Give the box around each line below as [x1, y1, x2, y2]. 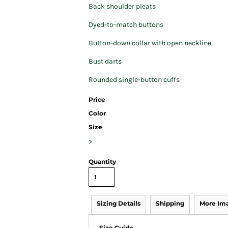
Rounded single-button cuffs [89, 75, 180, 84]
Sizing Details [97, 199, 140, 207]
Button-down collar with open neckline [89, 39, 211, 47]
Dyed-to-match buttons [89, 20, 163, 29]
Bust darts [89, 57, 122, 66]
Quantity [89, 158, 116, 165]
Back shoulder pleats [89, 2, 156, 11]
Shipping [156, 199, 184, 207]
